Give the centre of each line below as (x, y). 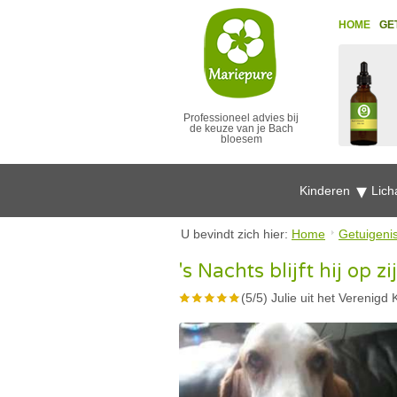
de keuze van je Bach (241, 128)
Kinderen (326, 191)
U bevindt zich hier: (236, 234)
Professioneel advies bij (241, 118)
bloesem (241, 139)
